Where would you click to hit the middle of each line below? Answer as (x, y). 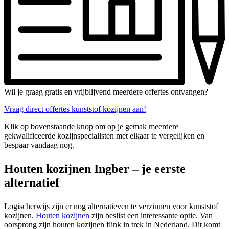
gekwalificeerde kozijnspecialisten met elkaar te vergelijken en (104, 135)
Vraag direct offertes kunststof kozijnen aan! (75, 109)
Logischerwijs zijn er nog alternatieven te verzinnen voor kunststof (111, 206)
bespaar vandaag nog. (39, 145)
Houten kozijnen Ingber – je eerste (95, 168)
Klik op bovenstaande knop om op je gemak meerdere (91, 126)
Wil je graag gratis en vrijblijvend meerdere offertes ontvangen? (106, 91)
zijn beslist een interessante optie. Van (152, 215)
